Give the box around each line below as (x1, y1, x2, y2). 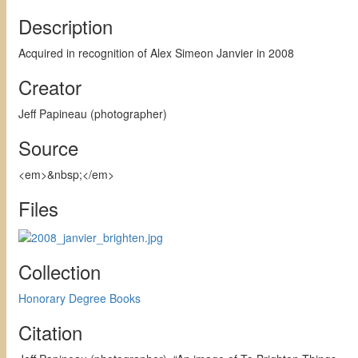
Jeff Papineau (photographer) (18, 105, 167, 122)
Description (18, 12, 113, 41)
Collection (18, 257, 101, 285)
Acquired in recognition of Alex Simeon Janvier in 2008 (18, 45, 294, 62)
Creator (18, 73, 82, 101)
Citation (18, 317, 82, 346)
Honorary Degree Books (18, 289, 141, 306)
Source (18, 133, 78, 162)
